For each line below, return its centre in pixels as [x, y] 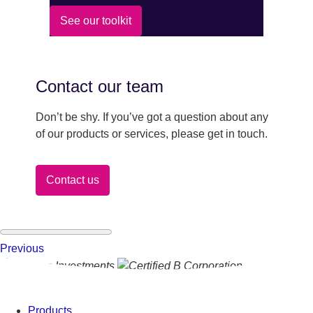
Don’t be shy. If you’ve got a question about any [152, 117]
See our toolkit [96, 21]
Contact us [72, 180]
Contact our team [99, 86]
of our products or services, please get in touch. [151, 134]
